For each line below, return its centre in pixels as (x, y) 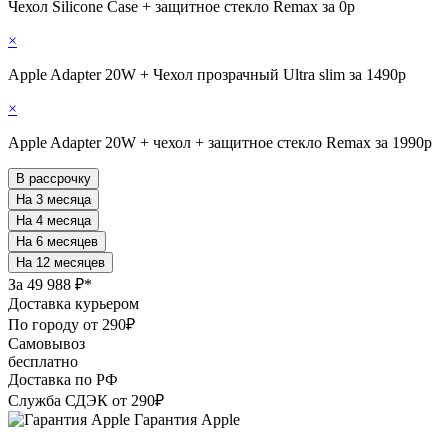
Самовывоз (46, 343)
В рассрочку (53, 178)
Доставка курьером (73, 303)
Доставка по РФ (63, 379)
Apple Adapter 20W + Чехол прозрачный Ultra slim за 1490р (207, 74)
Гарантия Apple (185, 419)
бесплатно (43, 361)
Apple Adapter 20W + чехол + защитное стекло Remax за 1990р (220, 142)
